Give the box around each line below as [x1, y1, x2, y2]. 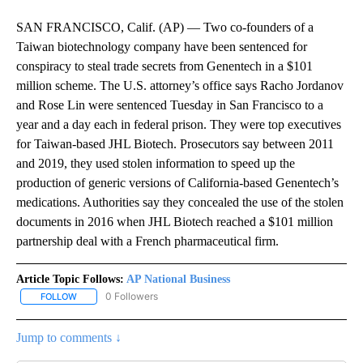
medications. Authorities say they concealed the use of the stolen [16, 195, 344, 210]
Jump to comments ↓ [16, 331, 122, 345]
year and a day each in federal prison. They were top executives [16, 117, 341, 132]
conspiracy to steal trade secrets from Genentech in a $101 [16, 59, 313, 74]
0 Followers [105, 290, 158, 303]
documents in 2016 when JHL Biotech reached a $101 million [16, 215, 333, 229]
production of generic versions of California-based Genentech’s [16, 176, 339, 190]
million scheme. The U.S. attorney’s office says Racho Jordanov [16, 79, 344, 93]
